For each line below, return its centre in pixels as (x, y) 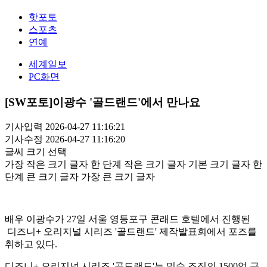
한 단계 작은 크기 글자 (138, 164)
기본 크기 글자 (219, 164)
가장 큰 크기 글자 (118, 177)
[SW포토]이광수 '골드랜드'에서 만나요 (103, 102)
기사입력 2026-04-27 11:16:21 (65, 127)
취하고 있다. (31, 244)
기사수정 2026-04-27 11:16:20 (65, 139)
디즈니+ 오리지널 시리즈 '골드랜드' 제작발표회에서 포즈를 (131, 232)
